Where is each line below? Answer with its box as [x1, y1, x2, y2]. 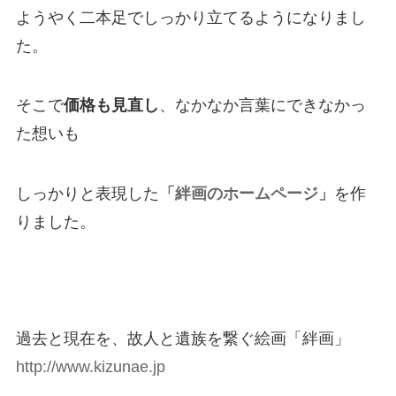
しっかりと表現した [15, 185, 159, 203]
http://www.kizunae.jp [15, 358, 165, 377]
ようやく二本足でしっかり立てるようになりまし [15, 8, 366, 27]
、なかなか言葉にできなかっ [158, 96, 366, 115]
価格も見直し [63, 96, 159, 115]
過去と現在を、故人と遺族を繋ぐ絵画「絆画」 [15, 330, 350, 348]
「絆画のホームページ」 [158, 185, 334, 203]
